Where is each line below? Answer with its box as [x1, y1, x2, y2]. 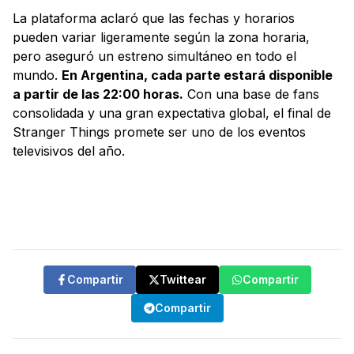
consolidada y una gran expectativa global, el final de [13, 105, 331, 122]
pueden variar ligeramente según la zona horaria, [13, 29, 310, 46]
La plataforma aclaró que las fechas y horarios [13, 10, 295, 27]
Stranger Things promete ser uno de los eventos [13, 124, 306, 141]
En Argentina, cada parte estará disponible [62, 67, 333, 84]
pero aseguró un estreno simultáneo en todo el [13, 48, 296, 65]
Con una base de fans [187, 86, 319, 103]
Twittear [159, 273, 206, 287]
